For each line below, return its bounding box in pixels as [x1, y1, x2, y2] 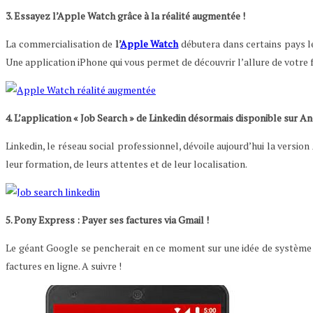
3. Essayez [6, 9, 52, 23]
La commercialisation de [6, 37, 115, 51]
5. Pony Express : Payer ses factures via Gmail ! [6, 213, 209, 227]
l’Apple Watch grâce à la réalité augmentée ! [52, 9, 245, 23]
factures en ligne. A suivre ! [6, 259, 122, 273]
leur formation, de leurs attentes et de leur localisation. [6, 157, 247, 171]
